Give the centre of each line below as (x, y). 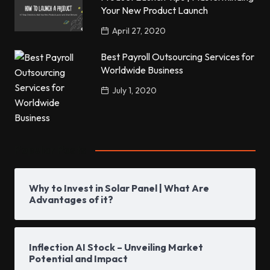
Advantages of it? (71, 200)
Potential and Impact (78, 259)
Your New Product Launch (155, 11)
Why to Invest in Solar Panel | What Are (119, 188)
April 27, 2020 (139, 31)
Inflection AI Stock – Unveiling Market (116, 247)
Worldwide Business (142, 70)
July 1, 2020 (135, 91)
